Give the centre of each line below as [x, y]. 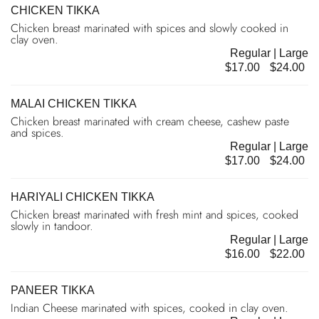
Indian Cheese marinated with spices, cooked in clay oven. [150, 308]
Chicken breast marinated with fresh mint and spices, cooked [155, 214]
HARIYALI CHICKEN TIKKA [83, 197]
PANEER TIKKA [53, 290]
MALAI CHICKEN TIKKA [74, 103]
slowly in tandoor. [52, 226]
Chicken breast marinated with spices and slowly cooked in [150, 28]
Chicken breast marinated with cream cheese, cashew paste [150, 121]
